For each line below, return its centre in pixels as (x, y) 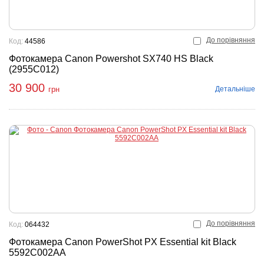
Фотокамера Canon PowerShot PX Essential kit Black (123, 242)
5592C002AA (37, 253)
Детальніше (235, 89)
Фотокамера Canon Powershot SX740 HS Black (111, 59)
